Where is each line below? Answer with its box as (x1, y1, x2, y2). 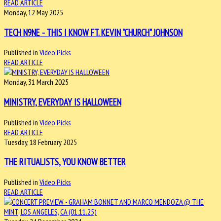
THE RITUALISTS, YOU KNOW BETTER (4, 156, 126, 168)
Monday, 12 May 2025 (4, 7, 63, 17)
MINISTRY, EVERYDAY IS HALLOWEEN (4, 96, 121, 109)
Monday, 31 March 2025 (4, 77, 69, 87)
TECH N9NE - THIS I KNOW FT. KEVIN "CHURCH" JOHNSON (4, 26, 183, 38)
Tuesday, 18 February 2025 (4, 137, 77, 147)
